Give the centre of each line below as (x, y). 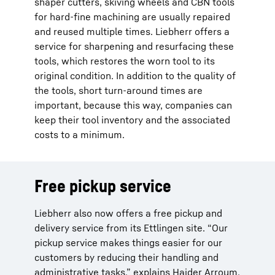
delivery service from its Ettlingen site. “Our (131, 228)
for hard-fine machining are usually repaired (132, 17)
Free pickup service (103, 186)
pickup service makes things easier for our (128, 242)
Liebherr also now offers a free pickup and (128, 213)
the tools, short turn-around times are (118, 90)
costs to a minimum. (79, 134)
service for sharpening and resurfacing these (134, 46)
